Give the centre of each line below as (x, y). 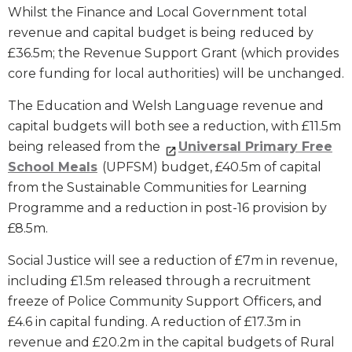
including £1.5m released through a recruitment (159, 280)
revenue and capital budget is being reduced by (161, 32)
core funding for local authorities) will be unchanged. (176, 73)
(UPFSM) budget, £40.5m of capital (210, 167)
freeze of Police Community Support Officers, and (165, 301)
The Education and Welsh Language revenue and (166, 105)
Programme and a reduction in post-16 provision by (167, 207)
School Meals (53, 167)
